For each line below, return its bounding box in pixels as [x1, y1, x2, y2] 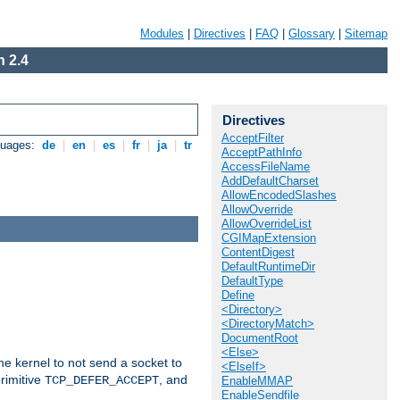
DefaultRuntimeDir [221, 260, 315, 273]
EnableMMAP [221, 374, 293, 387]
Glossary [288, 27, 335, 40]
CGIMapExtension [221, 231, 316, 245]
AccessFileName [221, 160, 310, 173]
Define [221, 288, 254, 302]
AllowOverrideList [221, 217, 312, 230]
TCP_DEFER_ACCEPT [45, 372, 159, 387]
